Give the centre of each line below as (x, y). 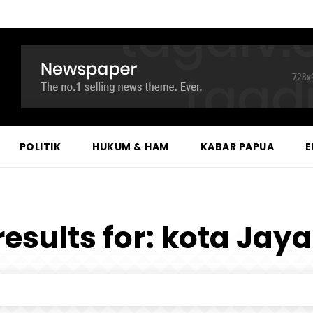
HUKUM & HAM (131, 147)
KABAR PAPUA (237, 147)
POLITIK (40, 147)
